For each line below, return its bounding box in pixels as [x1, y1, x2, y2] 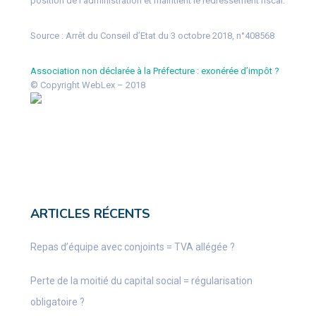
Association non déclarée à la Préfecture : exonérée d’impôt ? [30, 66, 279, 77]
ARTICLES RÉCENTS [30, 205, 150, 223]
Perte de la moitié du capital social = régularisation [30, 275, 253, 287]
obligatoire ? [30, 296, 85, 308]
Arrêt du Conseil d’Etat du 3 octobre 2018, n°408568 [63, 30, 274, 42]
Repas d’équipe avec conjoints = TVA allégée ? [30, 241, 235, 253]
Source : [30, 30, 63, 42]
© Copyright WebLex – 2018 [30, 80, 145, 91]
